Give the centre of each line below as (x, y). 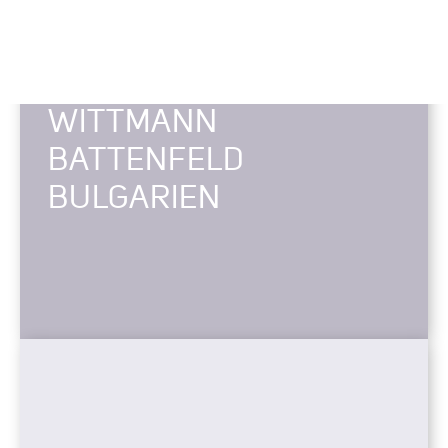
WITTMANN (133, 123)
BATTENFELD (146, 161)
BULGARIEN (134, 199)
